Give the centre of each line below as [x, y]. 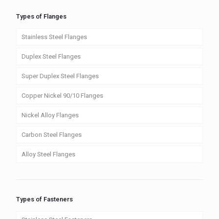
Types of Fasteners [44, 199]
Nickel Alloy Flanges [50, 115]
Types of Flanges [41, 16]
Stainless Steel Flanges [54, 37]
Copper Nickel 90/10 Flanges [62, 95]
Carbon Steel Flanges [52, 134]
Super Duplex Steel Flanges [60, 76]
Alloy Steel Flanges [48, 154]
